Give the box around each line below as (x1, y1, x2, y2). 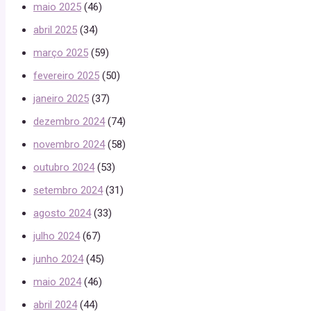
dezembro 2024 (33, 115, 105, 128)
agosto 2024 (33, 206, 91, 219)
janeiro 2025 (33, 92, 89, 105)
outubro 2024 (33, 160, 94, 174)
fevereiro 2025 (33, 69, 99, 82)
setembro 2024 (33, 183, 103, 196)
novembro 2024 (33, 137, 105, 151)
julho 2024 (33, 229, 80, 242)
